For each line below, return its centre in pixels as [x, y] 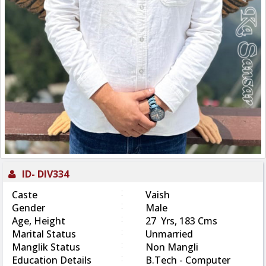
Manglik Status [46, 247]
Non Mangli [172, 247]
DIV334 [53, 174]
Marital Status [44, 234]
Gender [28, 208]
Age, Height [39, 221]
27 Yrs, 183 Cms [181, 221]
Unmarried [169, 234]
